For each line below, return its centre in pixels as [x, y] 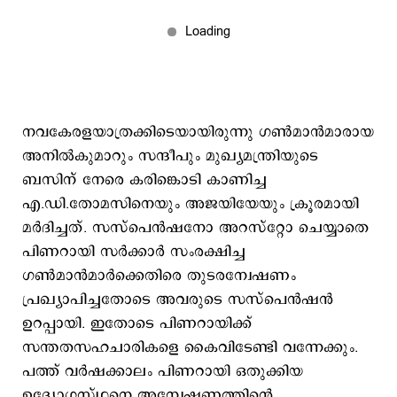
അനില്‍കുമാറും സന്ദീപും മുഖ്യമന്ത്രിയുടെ [170, 156]
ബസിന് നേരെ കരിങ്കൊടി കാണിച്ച [144, 180]
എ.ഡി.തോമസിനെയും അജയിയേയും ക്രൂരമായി [191, 204]
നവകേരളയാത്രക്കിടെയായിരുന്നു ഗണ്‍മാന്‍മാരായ [198, 132]
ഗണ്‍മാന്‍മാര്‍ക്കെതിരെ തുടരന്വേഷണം [159, 276]
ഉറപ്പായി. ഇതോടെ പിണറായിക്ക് [137, 323]
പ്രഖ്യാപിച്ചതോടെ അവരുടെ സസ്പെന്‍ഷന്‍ [178, 300]
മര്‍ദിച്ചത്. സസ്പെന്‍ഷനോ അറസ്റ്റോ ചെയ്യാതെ [195, 228]
